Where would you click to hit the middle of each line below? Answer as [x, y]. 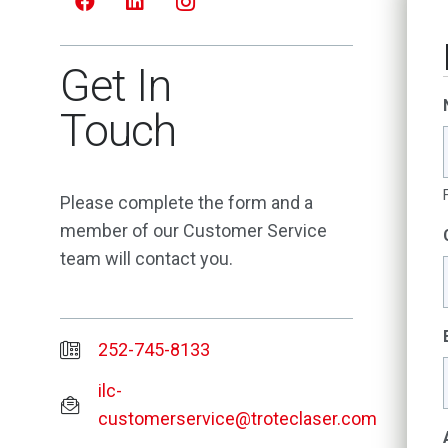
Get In [115, 86]
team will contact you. [146, 259]
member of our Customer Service [193, 231]
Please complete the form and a [186, 203]
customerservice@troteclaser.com [238, 418]
